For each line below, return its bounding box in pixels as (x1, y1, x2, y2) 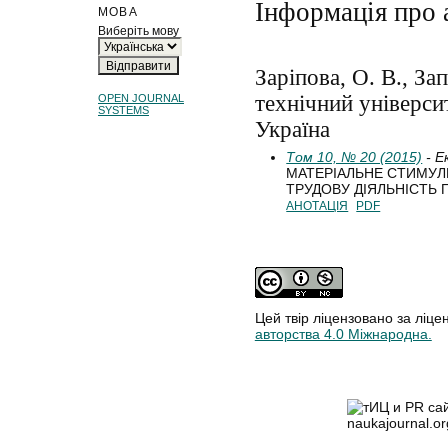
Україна (254, 116, 330, 142)
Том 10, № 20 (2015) (286, 148, 423, 165)
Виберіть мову (98, 23, 179, 37)
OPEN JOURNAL (98, 92, 184, 105)
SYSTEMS (98, 104, 149, 117)
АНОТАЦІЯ (286, 198, 349, 213)
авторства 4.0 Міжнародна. (254, 326, 432, 343)
